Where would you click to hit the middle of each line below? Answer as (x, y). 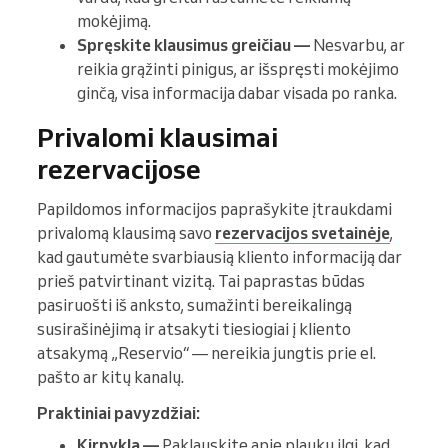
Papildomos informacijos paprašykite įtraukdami (214, 208)
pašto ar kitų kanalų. (110, 376)
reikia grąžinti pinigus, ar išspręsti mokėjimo (238, 68)
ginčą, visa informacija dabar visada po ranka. (237, 92)
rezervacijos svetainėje (302, 232)
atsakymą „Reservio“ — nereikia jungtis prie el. (206, 352)
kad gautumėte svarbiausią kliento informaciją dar (219, 256)
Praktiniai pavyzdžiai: (118, 412)
